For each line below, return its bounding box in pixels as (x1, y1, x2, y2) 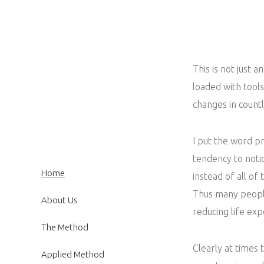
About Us (41, 195, 78, 205)
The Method (41, 222, 88, 232)
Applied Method (41, 249, 104, 259)
